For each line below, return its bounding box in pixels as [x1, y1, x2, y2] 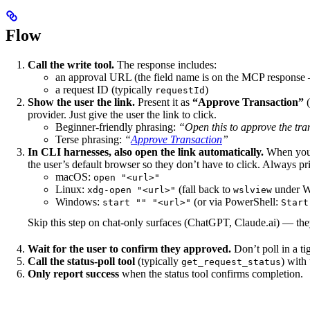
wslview [233, 185, 272, 196]
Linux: [55, 183, 87, 196]
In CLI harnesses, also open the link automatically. [28, 146, 264, 158]
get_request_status [181, 257, 281, 268]
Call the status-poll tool [28, 255, 135, 268]
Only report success [28, 268, 119, 280]
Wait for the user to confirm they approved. [28, 243, 231, 255]
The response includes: [114, 59, 217, 71]
